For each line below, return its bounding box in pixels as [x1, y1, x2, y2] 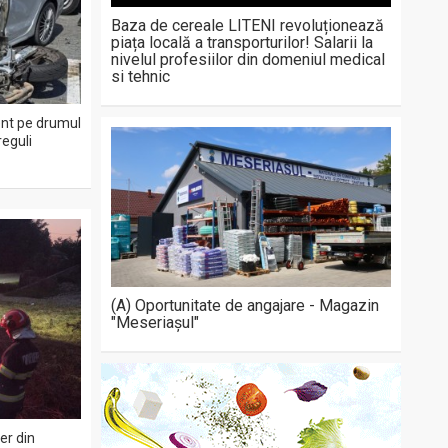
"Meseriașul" [111, 313, 199, 332]
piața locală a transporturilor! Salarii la [111, 33, 373, 52]
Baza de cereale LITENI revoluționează [111, 16, 384, 35]
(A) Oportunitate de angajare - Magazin [111, 296, 379, 315]
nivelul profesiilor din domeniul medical [111, 50, 385, 69]
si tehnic [111, 67, 170, 86]
